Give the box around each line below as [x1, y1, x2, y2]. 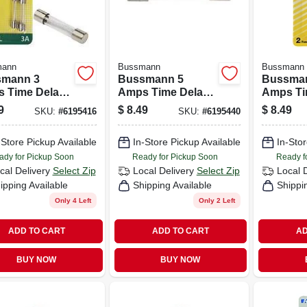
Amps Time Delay [117, 86, 209, 98]
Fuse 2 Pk [117, 99, 169, 111]
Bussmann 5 [117, 73, 184, 85]
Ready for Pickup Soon [132, 151, 218, 162]
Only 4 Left [54, 196, 91, 204]
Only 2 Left [199, 196, 235, 204]
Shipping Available [132, 180, 212, 191]
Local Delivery [132, 165, 194, 176]
